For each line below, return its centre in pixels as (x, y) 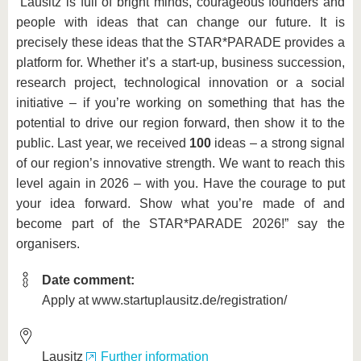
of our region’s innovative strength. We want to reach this (180, 164)
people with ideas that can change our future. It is (180, 23)
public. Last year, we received (103, 143)
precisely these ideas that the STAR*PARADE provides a (180, 43)
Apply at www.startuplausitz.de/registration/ (164, 301)
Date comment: (88, 280)
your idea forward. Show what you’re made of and (180, 204)
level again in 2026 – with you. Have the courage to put (180, 184)
